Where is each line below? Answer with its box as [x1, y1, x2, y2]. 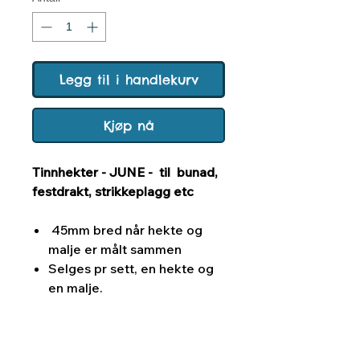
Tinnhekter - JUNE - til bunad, [32, 164, 218, 181]
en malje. [48, 280, 106, 297]
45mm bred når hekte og [48, 222, 202, 239]
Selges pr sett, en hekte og [48, 260, 214, 277]
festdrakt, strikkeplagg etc [32, 183, 194, 200]
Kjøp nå [103, 117, 154, 134]
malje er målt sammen [48, 241, 182, 258]
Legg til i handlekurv [59, 72, 198, 88]
